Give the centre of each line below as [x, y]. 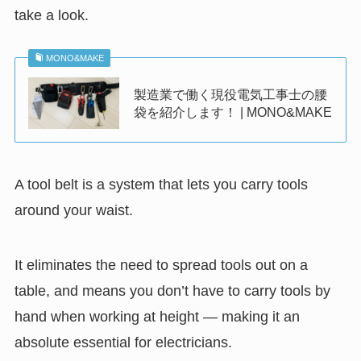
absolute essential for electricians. [123, 342]
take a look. [51, 16]
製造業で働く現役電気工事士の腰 [231, 94]
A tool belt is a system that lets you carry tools [161, 184]
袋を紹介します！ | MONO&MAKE [233, 112]
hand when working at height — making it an [157, 316]
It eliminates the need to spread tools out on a [161, 265]
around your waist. [73, 210]
